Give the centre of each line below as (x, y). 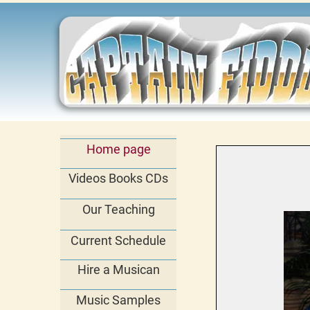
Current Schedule (118, 240)
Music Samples (118, 300)
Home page (118, 149)
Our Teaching (118, 209)
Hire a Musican (118, 270)
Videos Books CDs (118, 178)
